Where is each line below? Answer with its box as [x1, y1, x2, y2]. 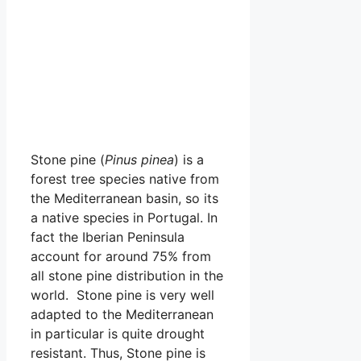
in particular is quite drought [31, 325, 205, 342]
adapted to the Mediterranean [31, 305, 214, 322]
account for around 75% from [31, 247, 211, 264]
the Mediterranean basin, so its [31, 189, 218, 206]
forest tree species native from [31, 170, 219, 187]
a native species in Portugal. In [31, 209, 218, 226]
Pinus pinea [105, 151, 174, 168]
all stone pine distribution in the [31, 267, 223, 284]
